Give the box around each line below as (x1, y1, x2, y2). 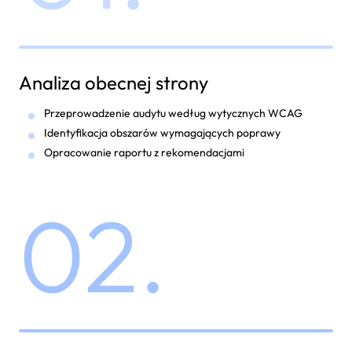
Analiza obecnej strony (19, 71, 208, 94)
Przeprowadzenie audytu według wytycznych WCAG (44, 106, 302, 120)
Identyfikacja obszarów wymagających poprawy (44, 126, 280, 140)
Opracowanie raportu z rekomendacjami (44, 145, 244, 159)
